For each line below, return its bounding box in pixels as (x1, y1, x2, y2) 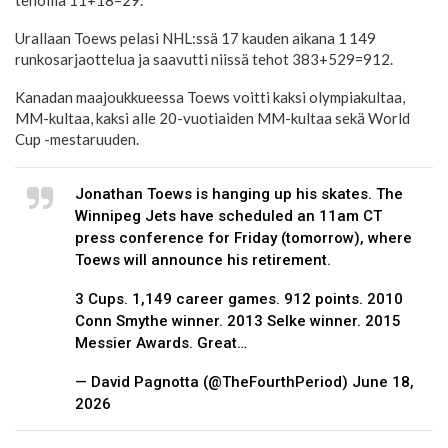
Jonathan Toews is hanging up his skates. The (75, 185, 403, 204)
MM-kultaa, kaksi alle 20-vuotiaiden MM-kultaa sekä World (15, 109, 410, 128)
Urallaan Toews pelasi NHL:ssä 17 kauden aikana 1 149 (15, 29, 376, 48)
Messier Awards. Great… (75, 334, 247, 353)
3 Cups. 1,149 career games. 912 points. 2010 (75, 290, 403, 309)
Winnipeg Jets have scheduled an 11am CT (75, 207, 382, 226)
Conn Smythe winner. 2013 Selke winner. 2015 (75, 312, 401, 331)
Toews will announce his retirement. (75, 251, 331, 270)
